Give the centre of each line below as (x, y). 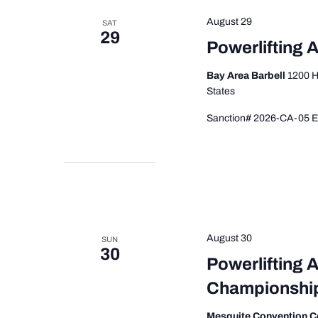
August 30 (230, 238)
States (221, 91)
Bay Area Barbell (247, 75)
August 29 (230, 21)
